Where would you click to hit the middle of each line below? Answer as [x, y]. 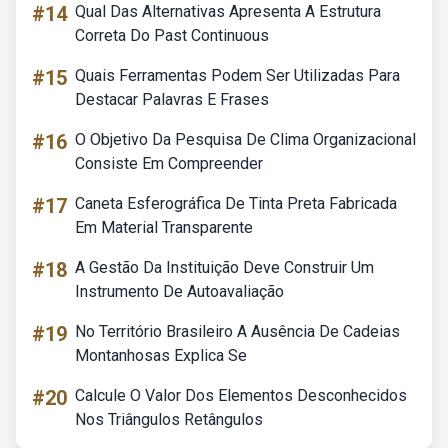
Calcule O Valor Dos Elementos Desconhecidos [241, 395]
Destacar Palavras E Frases [172, 99]
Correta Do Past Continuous [172, 35]
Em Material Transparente [164, 227]
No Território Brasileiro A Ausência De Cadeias [237, 331]
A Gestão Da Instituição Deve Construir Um [224, 267]
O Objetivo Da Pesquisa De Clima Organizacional [245, 139]
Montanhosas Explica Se [161, 355]
